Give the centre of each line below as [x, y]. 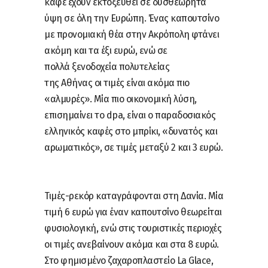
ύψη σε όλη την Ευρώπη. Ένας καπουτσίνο [132, 18]
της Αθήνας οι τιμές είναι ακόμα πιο [117, 83]
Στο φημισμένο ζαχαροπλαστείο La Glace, [129, 260]
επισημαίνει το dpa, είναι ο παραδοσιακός [130, 115]
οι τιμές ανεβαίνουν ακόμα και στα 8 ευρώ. [132, 244]
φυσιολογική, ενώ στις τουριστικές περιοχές [133, 228]
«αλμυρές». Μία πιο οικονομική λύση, [121, 99]
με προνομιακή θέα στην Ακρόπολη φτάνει [132, 34]
